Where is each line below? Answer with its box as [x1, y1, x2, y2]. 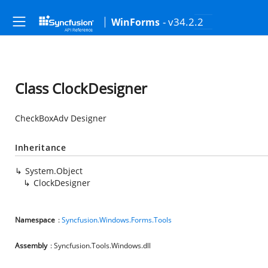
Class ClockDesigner [15, 78, 147, 98]
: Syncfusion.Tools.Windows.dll [50, 240, 151, 251]
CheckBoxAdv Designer [15, 112, 106, 124]
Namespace [15, 215, 55, 225]
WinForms [111, 16, 160, 29]
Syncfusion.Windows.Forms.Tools [62, 215, 172, 225]
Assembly [15, 240, 47, 251]
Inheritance [15, 142, 66, 153]
